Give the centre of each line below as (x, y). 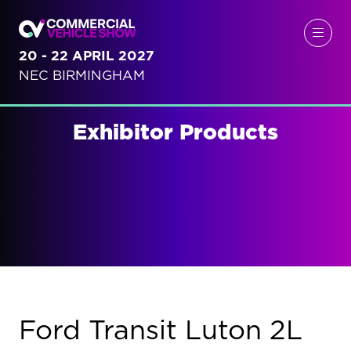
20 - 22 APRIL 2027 (87, 56)
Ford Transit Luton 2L (161, 331)
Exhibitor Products (175, 132)
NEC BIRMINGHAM (82, 75)
